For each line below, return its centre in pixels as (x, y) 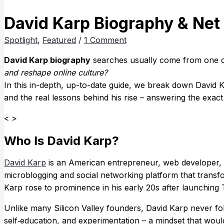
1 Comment (105, 40)
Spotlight (21, 40)
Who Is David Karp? (61, 140)
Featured (59, 40)
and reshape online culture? (56, 72)
